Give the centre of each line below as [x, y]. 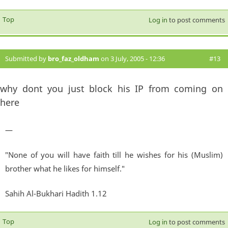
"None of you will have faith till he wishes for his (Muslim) [114, 155]
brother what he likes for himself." [65, 169]
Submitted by [26, 59]
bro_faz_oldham [74, 59]
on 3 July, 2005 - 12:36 [132, 59]
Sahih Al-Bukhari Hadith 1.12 [56, 194]
